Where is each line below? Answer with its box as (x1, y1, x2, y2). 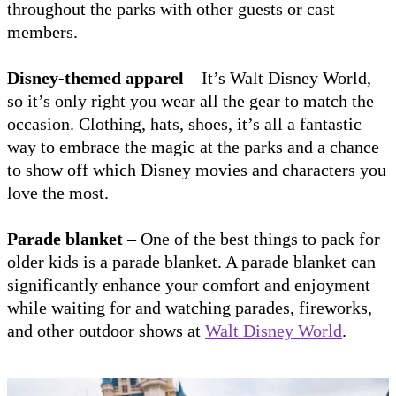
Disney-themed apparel (7, 68, 184, 88)
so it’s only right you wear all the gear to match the (7, 91, 374, 111)
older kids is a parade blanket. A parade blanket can (7, 252, 376, 272)
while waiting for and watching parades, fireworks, (7, 298, 372, 318)
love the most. (7, 183, 118, 203)
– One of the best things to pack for (123, 229, 380, 249)
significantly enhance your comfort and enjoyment (7, 275, 370, 295)
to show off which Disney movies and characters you (7, 160, 386, 180)
